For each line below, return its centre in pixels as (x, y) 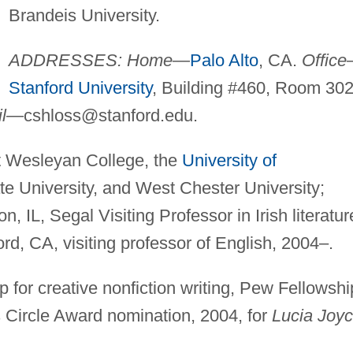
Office (324, 60)
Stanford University (80, 87)
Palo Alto (224, 60)
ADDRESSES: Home (90, 60)
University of (229, 160)
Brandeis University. (84, 15)
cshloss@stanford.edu (108, 115)
